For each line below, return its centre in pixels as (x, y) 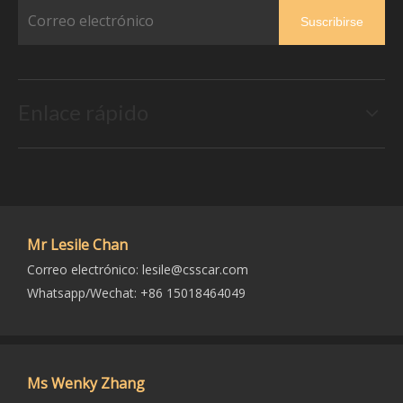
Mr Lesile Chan (77, 245)
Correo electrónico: (85, 269)
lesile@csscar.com (195, 269)
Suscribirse (332, 21)
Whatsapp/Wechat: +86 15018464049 (136, 293)
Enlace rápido (83, 112)
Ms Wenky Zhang (86, 383)
